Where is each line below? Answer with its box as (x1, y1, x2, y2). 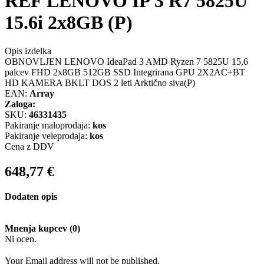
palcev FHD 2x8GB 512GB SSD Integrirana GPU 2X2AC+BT (5, 67, 245, 78)
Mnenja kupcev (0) (5, 223, 80, 234)
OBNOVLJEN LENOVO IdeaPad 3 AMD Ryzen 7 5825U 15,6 (5, 57, 248, 67)
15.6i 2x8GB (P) (5, 11, 133, 33)
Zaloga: (5, 99, 35, 110)
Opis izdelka (5, 46, 51, 57)
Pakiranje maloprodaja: (5, 120, 93, 131)
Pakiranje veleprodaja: (5, 131, 90, 141)
